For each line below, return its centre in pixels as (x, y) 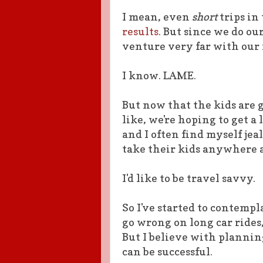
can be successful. (167, 252)
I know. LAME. (159, 75)
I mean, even (157, 17)
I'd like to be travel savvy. (189, 178)
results (140, 31)
